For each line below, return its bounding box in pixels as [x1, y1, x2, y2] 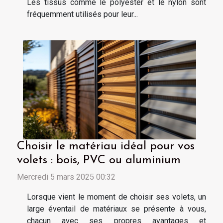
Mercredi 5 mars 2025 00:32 [17, 172, 115, 182]
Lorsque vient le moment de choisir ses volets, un [27, 192, 206, 202]
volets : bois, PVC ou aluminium [17, 154, 181, 167]
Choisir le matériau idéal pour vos [17, 140, 195, 153]
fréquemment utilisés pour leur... [27, 9, 138, 19]
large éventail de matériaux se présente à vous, [27, 204, 206, 214]
